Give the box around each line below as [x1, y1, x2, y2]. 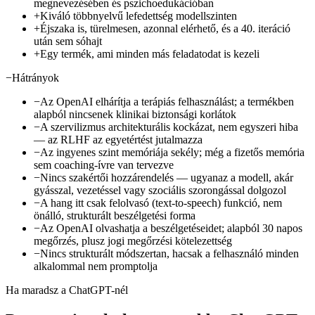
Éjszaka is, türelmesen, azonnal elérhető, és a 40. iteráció [40, 22, 290, 35]
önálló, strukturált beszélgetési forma [34, 210, 195, 222]
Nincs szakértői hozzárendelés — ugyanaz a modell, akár [40, 172, 293, 184]
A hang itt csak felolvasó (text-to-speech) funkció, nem [40, 197, 282, 210]
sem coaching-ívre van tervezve [34, 159, 174, 172]
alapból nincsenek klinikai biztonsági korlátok [34, 108, 236, 121]
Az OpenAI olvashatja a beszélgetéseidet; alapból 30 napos [40, 222, 302, 235]
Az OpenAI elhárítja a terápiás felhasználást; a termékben [40, 96, 294, 108]
